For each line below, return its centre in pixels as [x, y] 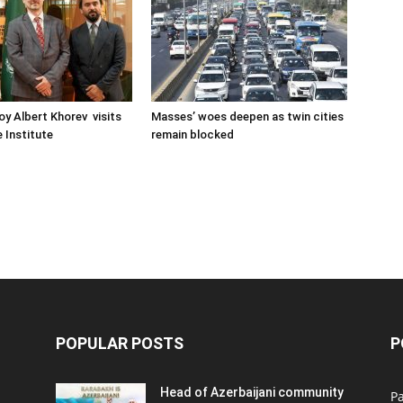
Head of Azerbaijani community [252, 392]
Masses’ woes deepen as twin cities [247, 116]
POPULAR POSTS [120, 343]
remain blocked [193, 134]
